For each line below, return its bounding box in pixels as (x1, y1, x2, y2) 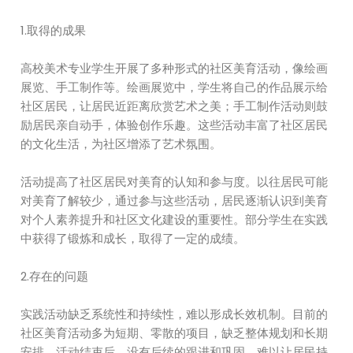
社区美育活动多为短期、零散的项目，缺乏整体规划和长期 (20, 325, 329, 341)
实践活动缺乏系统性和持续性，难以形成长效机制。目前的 (20, 306, 329, 322)
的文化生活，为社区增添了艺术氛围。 (20, 136, 222, 152)
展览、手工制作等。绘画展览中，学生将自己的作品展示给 (20, 79, 329, 95)
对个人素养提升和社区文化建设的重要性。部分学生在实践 (20, 211, 329, 228)
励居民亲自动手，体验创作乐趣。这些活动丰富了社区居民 (20, 117, 329, 133)
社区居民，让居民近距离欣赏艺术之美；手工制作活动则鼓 (20, 98, 329, 114)
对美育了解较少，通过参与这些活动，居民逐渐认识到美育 (20, 192, 329, 209)
